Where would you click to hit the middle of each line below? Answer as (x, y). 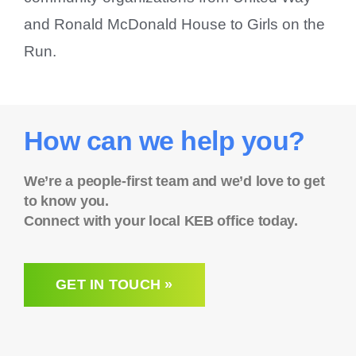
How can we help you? (164, 140)
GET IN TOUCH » (114, 284)
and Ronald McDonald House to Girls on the (174, 24)
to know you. (66, 201)
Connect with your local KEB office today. (161, 221)
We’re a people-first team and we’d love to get (174, 181)
